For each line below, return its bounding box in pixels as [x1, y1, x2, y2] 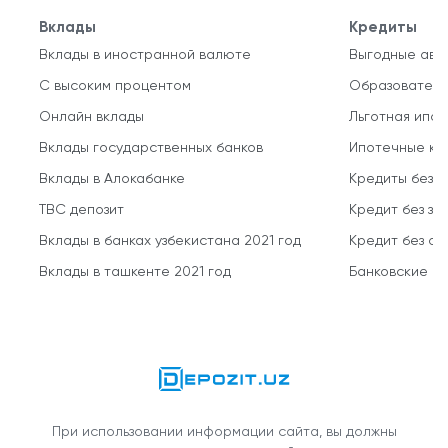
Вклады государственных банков [39, 141, 263, 156]
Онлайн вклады [39, 110, 144, 125]
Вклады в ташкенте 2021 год [39, 265, 231, 280]
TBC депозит [39, 203, 124, 218]
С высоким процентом [39, 79, 191, 94]
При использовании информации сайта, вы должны [51, 425, 397, 440]
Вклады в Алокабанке [39, 172, 185, 187]
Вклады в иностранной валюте [39, 48, 251, 63]
